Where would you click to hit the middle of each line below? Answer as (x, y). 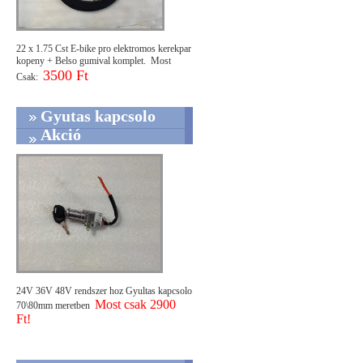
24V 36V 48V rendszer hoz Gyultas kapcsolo (104, 291)
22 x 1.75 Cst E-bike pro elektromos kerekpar (104, 48)
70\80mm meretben (56, 306)
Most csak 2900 (135, 305)
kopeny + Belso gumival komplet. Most (94, 60)
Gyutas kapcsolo (98, 116)
